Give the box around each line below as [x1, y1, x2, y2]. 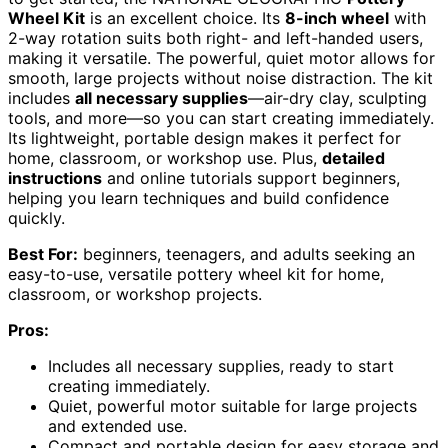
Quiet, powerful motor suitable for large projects [48, 396, 417, 417]
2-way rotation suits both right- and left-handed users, [8, 28, 423, 49]
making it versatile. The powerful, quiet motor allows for [8, 48, 435, 69]
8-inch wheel [285, 8, 389, 29]
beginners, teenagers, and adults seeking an [78, 244, 415, 265]
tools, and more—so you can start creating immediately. [8, 108, 434, 129]
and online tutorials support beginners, [102, 168, 400, 189]
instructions [8, 168, 102, 189]
